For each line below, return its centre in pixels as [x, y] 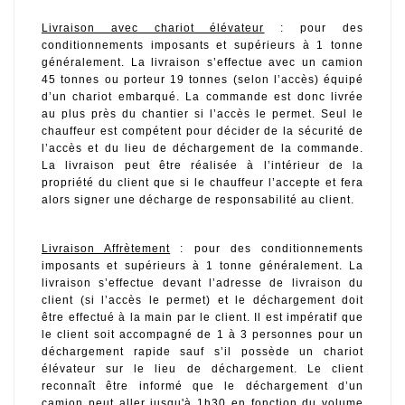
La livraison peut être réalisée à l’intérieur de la [202, 166]
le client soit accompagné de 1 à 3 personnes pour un [202, 334]
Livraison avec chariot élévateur [153, 28]
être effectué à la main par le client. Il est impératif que [202, 317]
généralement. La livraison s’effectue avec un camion [202, 63]
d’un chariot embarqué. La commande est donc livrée [202, 97]
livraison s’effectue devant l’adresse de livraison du [202, 283]
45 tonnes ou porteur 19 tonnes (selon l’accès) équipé [202, 80]
